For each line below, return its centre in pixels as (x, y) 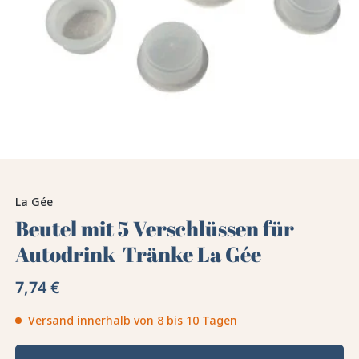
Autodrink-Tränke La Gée (139, 254)
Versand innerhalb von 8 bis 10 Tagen (133, 321)
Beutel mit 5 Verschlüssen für (155, 229)
